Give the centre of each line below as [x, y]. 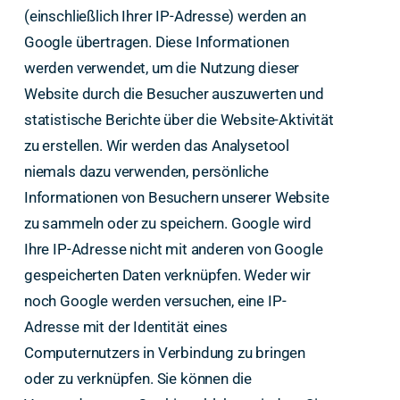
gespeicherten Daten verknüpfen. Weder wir [167, 275]
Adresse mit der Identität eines [125, 326]
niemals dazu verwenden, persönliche [146, 171]
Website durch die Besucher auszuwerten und [174, 93]
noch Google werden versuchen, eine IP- [155, 300]
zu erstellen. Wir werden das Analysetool [157, 145]
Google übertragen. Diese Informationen [156, 42]
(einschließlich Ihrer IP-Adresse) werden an [165, 16]
